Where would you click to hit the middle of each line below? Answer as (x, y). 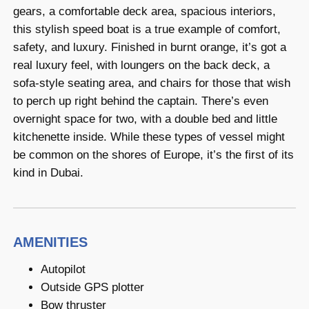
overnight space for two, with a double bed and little (145, 119)
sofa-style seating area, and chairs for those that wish (151, 83)
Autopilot (63, 269)
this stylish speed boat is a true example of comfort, (147, 30)
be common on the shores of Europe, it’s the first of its (153, 155)
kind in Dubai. (48, 173)
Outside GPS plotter (92, 287)
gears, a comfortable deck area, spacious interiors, (144, 12)
